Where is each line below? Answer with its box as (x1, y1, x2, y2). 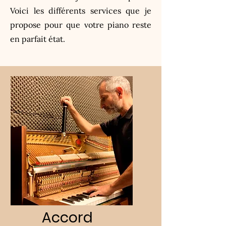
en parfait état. (10, 34, 65, 44)
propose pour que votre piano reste (10, 20, 151, 30)
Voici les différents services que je (10, 6, 151, 16)
